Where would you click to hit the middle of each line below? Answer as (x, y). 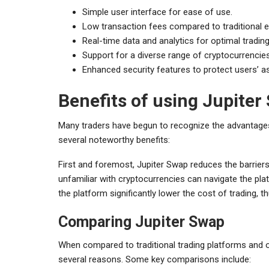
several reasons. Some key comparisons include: (155, 259)
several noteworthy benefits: (114, 140)
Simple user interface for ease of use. (157, 12)
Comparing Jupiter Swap (141, 222)
